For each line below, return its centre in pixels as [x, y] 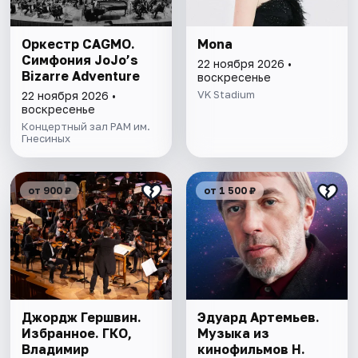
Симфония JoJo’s [80, 60]
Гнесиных [46, 139]
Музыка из [233, 334]
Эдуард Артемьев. [258, 318]
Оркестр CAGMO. [79, 44]
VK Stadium [226, 95]
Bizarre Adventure [81, 76]
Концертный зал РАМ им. [86, 127]
